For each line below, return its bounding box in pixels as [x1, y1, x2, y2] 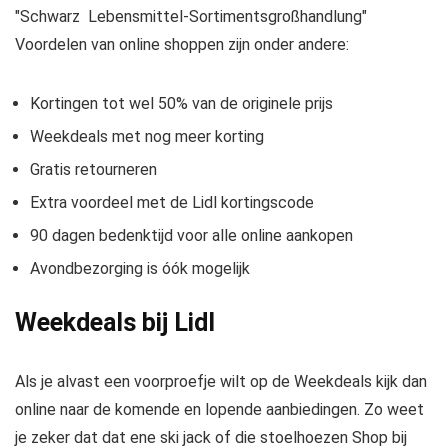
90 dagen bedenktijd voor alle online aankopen [30, 226, 353, 245]
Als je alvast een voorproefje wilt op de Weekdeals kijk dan [15, 372, 427, 391]
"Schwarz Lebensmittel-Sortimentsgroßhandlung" [15, 7, 367, 26]
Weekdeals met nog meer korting [30, 127, 264, 146]
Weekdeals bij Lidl [15, 308, 215, 337]
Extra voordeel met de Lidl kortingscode [30, 193, 314, 212]
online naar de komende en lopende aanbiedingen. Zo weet [15, 400, 424, 419]
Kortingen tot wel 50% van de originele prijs [30, 94, 333, 113]
